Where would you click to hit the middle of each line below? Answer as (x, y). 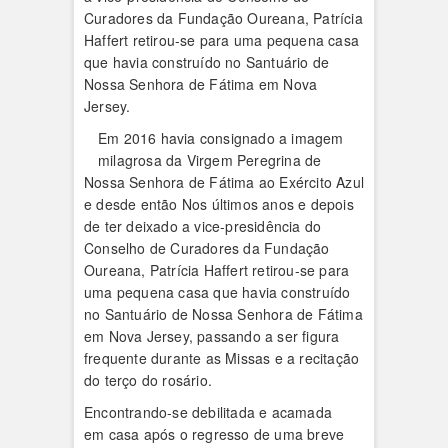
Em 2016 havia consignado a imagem (221, 138)
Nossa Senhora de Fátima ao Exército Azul (224, 182)
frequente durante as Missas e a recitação (222, 358)
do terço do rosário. (148, 380)
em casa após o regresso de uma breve (214, 434)
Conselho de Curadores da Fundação (207, 248)
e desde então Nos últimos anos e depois (219, 204)
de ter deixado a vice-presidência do (203, 226)
